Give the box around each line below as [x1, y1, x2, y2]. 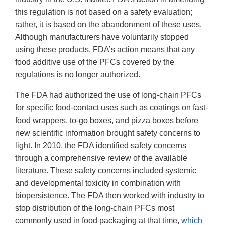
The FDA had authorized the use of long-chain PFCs [15, 91, 201, 100]
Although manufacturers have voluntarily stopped [15, 33, 189, 42]
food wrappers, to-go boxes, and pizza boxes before [15, 116, 198, 125]
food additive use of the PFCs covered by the [15, 58, 174, 67]
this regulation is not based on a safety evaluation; [15, 8, 192, 17]
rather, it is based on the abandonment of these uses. [15, 20, 202, 29]
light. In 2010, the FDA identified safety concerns [15, 141, 186, 150]
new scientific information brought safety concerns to [15, 129, 200, 138]
